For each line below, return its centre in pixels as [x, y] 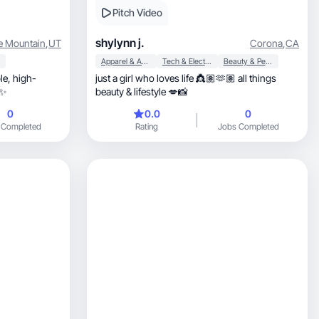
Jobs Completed [248, 126]
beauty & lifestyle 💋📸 [142, 91]
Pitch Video [137, 12]
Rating [146, 126]
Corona [266, 43]
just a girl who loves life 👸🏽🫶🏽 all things [186, 78]
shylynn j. [120, 43]
